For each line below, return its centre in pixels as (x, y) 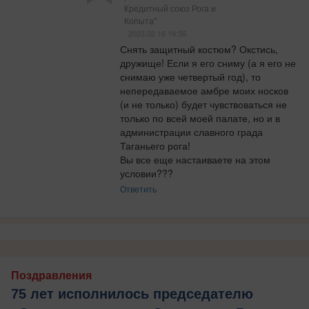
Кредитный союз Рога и (170, 8)
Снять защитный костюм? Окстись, (199, 49)
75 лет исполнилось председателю (132, 293)
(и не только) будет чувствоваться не (203, 104)
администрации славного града (191, 131)
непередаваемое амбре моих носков (204, 90)
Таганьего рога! (157, 145)
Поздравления (51, 275)
